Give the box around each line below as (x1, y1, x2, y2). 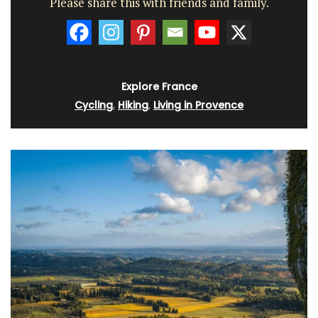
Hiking (118, 98, 148, 113)
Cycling (75, 98, 113, 113)
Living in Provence (153, 98, 243, 113)
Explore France (121, 79, 197, 94)
